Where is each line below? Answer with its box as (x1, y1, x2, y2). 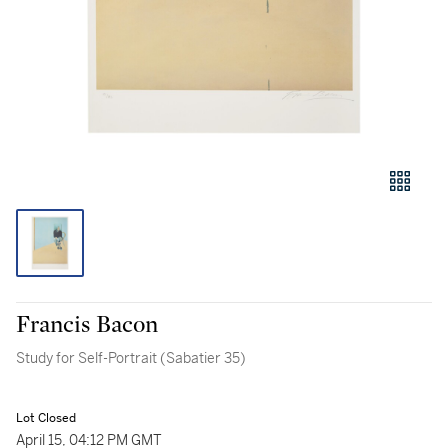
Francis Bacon (16, 313, 158, 337)
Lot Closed (16, 410, 76, 426)
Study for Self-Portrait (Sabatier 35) (16, 349, 246, 367)
